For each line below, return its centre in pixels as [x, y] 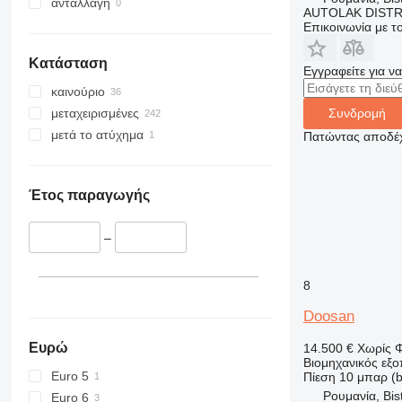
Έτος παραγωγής [89, 196]
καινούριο [78, 92]
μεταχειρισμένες [95, 114]
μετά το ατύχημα [97, 135]
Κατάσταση [68, 64]
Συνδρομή [357, 114]
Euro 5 [70, 376]
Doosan [328, 316]
